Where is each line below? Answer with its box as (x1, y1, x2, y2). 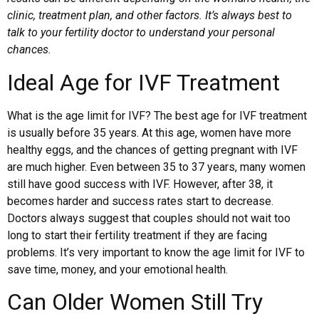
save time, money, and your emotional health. (7, 262, 228, 276)
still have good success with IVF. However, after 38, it (7, 177, 273, 191)
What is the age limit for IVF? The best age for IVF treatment (7, 108, 307, 122)
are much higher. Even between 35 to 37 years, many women (7, 159, 305, 174)
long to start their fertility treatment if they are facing (7, 228, 267, 242)
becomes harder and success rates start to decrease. (7, 194, 273, 208)
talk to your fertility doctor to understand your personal (7, 26, 275, 40)
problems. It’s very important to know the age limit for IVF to (7, 245, 305, 259)
